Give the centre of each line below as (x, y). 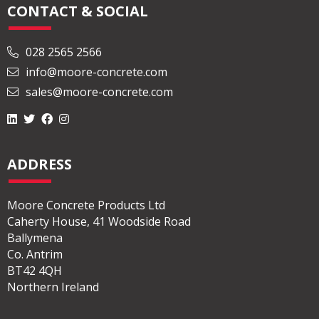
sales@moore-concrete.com (98, 92)
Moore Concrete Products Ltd (86, 205)
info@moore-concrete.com (95, 72)
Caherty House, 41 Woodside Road (99, 222)
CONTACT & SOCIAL (78, 11)
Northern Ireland (53, 287)
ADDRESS (40, 164)
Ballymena (35, 238)
